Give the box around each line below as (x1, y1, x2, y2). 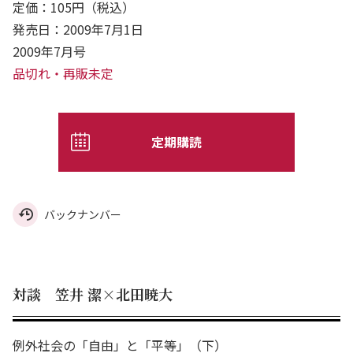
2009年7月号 (13, 41, 98, 61)
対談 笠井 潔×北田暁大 (13, 283, 173, 304)
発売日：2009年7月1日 (13, 19, 143, 39)
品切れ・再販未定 (13, 63, 113, 83)
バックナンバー (44, 206, 121, 222)
